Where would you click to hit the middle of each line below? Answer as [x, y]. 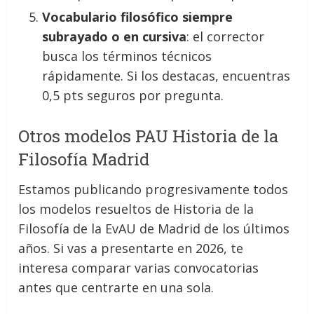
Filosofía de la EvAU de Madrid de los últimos [154, 228]
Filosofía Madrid [84, 159]
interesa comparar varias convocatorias [139, 267]
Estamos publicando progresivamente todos [153, 189]
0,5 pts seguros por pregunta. [133, 95]
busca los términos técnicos [127, 56]
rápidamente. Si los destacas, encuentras [166, 75]
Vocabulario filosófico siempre [138, 16]
